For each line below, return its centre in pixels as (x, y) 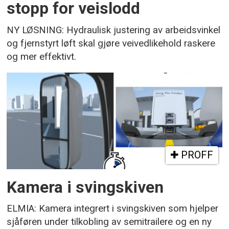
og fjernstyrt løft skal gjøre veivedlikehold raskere (111, 43)
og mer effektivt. (42, 56)
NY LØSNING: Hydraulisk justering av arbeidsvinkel (114, 30)
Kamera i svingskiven (85, 187)
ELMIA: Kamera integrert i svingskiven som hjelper (113, 209)
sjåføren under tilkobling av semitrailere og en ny (109, 222)
